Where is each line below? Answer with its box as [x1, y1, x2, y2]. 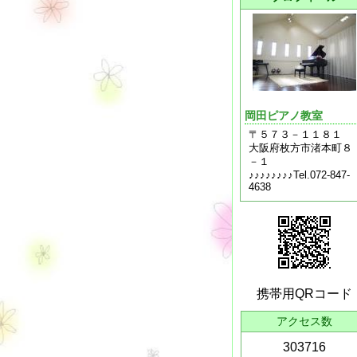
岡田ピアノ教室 [245, 109, 323, 122]
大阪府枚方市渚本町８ [249, 142, 352, 154]
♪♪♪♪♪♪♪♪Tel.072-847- [249, 169, 350, 181]
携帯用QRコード [257, 287, 352, 300]
